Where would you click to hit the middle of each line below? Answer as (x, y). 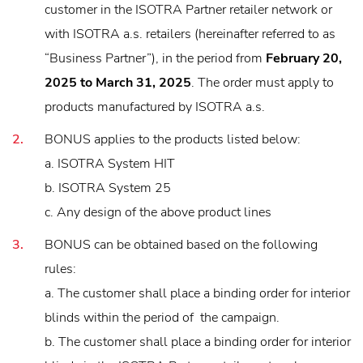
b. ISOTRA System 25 (108, 188)
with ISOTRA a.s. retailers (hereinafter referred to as (190, 34)
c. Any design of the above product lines (158, 212)
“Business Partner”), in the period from (155, 58)
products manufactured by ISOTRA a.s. (155, 107)
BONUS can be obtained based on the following (181, 244)
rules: (60, 269)
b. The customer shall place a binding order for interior (198, 342)
